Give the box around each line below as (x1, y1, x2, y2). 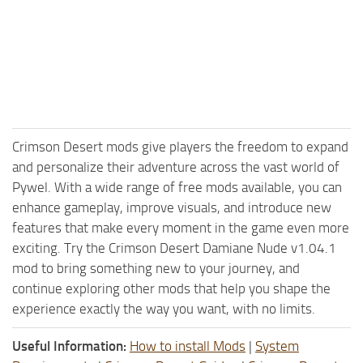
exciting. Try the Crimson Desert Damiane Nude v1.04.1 (12, 239, 336, 256)
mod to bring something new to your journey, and (12, 259, 300, 276)
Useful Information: (12, 337, 126, 354)
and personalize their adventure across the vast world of (12, 158, 340, 175)
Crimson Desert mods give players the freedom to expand (12, 138, 348, 155)
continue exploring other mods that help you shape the (12, 280, 331, 297)
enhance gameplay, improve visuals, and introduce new (12, 199, 331, 216)
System (255, 337, 299, 354)
